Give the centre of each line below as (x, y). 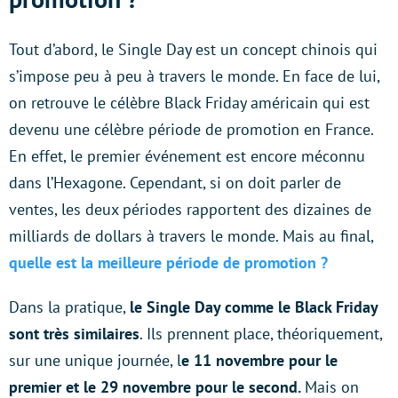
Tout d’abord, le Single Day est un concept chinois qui (193, 49)
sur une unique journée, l (95, 360)
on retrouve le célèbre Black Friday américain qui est (189, 102)
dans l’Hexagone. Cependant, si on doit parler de (175, 182)
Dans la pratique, (69, 306)
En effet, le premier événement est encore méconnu (187, 155)
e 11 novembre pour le (259, 360)
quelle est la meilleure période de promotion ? (168, 262)
